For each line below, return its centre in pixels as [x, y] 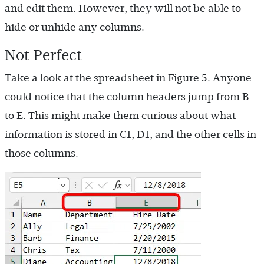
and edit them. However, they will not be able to [123, 9]
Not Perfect [43, 55]
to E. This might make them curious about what [120, 116]
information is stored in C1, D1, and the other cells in [131, 135]
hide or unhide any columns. [75, 27]
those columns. [42, 154]
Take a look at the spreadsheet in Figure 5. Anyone [128, 78]
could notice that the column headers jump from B [127, 97]
